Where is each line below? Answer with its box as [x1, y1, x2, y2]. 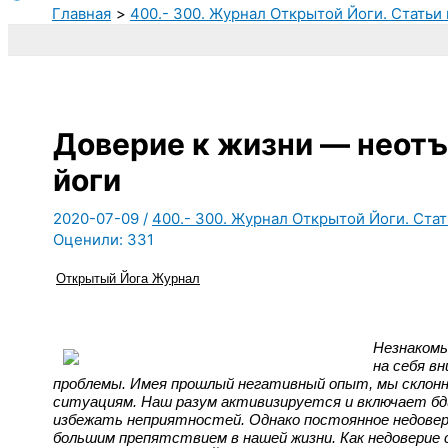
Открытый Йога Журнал [56, 270, 200, 286]
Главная [52, 3, 111, 23]
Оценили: [53, 229, 123, 249]
